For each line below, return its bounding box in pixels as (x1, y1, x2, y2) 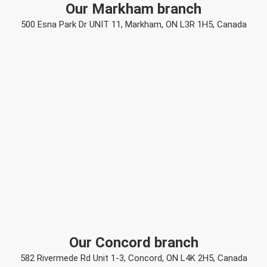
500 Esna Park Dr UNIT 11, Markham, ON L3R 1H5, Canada (20, 19, 247, 30)
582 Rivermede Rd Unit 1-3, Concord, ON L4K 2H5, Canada (20, 253, 247, 264)
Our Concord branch (69, 234, 198, 252)
